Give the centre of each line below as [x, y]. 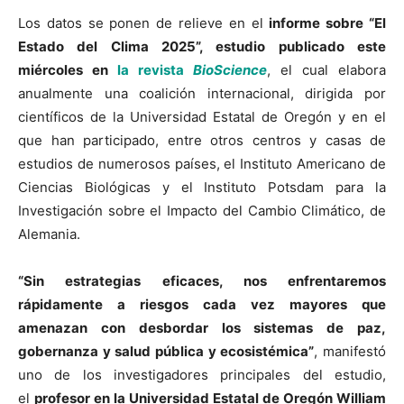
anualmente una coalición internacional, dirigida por [202, 94]
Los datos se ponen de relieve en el [144, 23]
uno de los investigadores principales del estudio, [202, 375]
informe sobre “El [328, 23]
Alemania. [49, 234]
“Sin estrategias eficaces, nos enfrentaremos [202, 281]
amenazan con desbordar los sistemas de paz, [202, 328]
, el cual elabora [326, 70]
